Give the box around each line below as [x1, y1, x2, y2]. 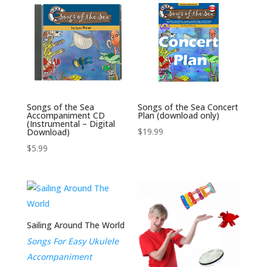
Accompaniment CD [26, 109, 105, 121]
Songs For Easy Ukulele [26, 235, 119, 247]
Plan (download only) [138, 109, 220, 121]
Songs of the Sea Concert [138, 101, 239, 113]
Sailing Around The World [26, 219, 125, 231]
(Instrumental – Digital [26, 117, 115, 129]
